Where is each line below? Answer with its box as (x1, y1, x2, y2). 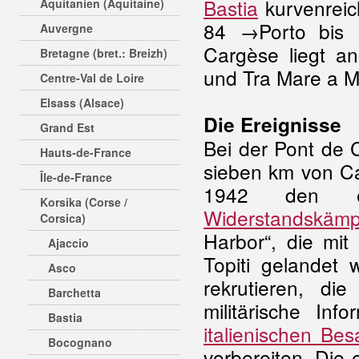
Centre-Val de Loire (40, 70, 144, 86)
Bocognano (48, 334, 112, 350)
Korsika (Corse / (40, 194, 127, 210)
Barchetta (48, 284, 101, 301)
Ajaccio (48, 235, 89, 251)
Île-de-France (40, 169, 112, 185)
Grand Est (40, 119, 95, 135)
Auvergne (40, 20, 93, 36)
